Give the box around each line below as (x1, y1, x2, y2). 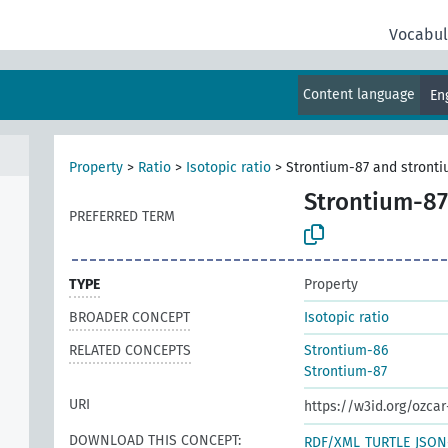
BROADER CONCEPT (69, 308, 190, 326)
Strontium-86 (304, 341, 388, 359)
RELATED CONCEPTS (69, 341, 191, 359)
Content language (303, 86, 416, 103)
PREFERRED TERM (69, 208, 175, 226)
